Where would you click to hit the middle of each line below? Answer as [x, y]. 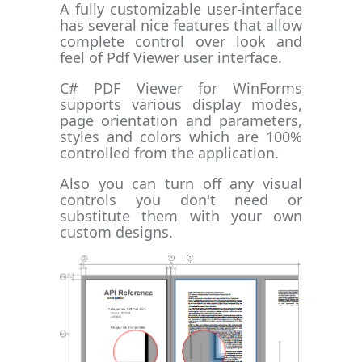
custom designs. [116, 232]
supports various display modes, [181, 104]
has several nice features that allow [181, 25]
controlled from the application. [169, 152]
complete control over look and [181, 41]
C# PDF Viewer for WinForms [181, 88]
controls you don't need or [181, 199]
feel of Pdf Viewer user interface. [171, 57]
